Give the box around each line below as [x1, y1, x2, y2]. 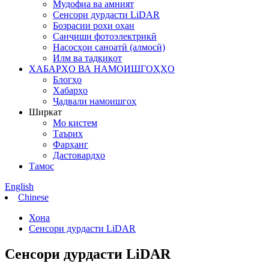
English [5, 181, 34, 192]
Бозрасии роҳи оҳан [53, 20, 134, 31]
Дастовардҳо [53, 150, 105, 160]
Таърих [53, 128, 83, 139]
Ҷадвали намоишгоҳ [53, 96, 136, 106]
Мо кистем [53, 118, 97, 128]
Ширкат [29, 107, 62, 117]
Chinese [18, 192, 49, 202]
